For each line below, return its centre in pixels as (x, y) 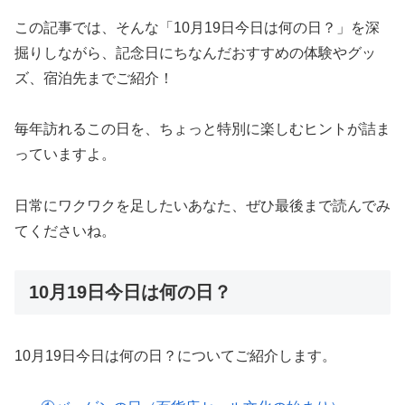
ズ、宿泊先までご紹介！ (94, 78)
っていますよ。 (65, 155)
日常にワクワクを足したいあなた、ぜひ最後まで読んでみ (202, 206)
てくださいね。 (65, 231)
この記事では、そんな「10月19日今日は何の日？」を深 (197, 27)
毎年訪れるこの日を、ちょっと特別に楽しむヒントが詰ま (202, 129)
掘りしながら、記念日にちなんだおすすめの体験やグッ (195, 52)
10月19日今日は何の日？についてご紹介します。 (175, 356)
